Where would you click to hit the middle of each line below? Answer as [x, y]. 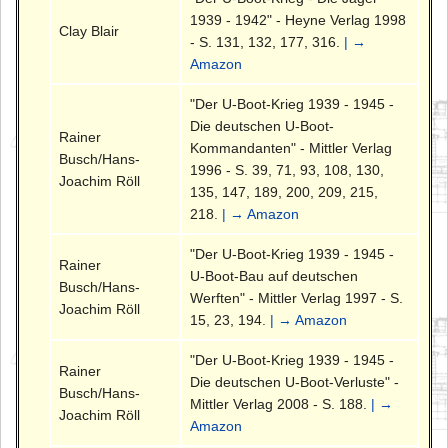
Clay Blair [89, 31]
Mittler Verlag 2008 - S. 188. [281, 404]
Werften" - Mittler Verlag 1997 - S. [297, 298]
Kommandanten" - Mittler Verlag [291, 148]
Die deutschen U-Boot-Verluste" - [295, 382]
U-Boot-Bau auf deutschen [274, 276]
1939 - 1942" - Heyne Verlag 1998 [298, 20]
